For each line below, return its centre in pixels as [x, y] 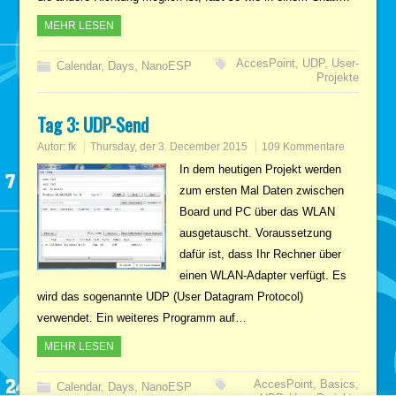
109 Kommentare [304, 146]
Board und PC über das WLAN [257, 211]
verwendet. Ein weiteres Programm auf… [142, 317]
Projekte [337, 77]
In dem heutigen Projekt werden [260, 169]
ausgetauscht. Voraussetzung [255, 232]
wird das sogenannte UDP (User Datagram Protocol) [171, 296]
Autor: [53, 146]
